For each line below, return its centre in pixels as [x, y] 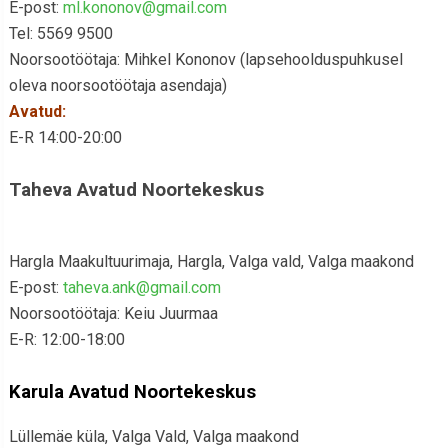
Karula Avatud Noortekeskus [132, 392]
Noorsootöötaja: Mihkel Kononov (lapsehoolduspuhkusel [205, 59]
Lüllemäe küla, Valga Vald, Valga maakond [153, 436]
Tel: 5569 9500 [60, 33]
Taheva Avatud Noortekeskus [136, 190]
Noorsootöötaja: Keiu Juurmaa [113, 313]
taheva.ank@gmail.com [141, 287]
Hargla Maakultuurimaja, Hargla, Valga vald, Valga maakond [211, 261]
